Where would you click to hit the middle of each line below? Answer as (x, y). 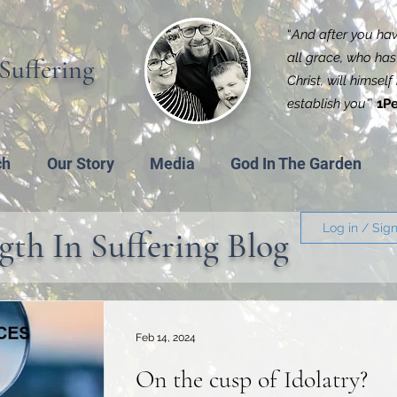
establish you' (328, 104)
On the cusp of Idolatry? (252, 379)
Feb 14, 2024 (166, 338)
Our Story (80, 163)
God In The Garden (296, 163)
